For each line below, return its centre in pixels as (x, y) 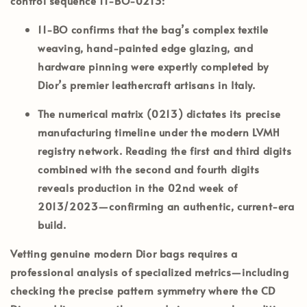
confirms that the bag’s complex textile (169, 29)
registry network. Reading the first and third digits (165, 150)
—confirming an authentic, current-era (196, 206)
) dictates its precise (229, 113)
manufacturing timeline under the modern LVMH (159, 132)
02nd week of (202, 187)
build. (52, 224)
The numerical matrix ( (95, 113)
